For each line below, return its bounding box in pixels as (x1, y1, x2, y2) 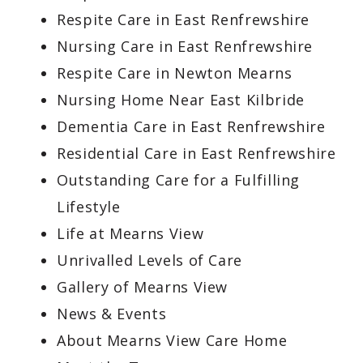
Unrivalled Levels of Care (57, 250, 242, 270)
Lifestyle (57, 197, 121, 216)
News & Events (57, 304, 167, 323)
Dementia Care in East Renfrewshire (57, 117, 326, 136)
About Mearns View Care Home (57, 331, 288, 350)
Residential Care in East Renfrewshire (57, 143, 336, 163)
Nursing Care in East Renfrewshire (57, 36, 314, 56)
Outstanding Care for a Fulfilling (57, 170, 301, 190)
